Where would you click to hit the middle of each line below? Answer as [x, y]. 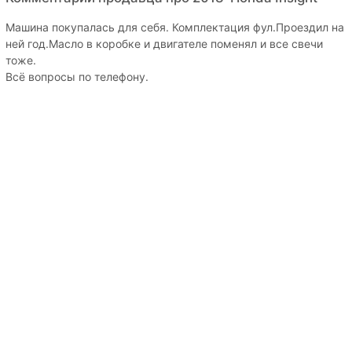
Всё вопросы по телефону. [77, 76]
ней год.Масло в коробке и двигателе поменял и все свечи [164, 43]
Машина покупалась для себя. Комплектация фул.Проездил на [175, 27]
